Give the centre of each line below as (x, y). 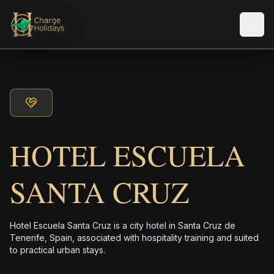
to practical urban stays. (57, 250)
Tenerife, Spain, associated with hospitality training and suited (134, 238)
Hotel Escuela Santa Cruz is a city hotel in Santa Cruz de (123, 225)
